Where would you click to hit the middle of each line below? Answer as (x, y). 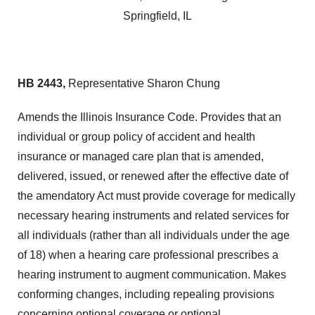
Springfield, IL (157, 16)
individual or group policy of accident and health (136, 137)
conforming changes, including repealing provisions (146, 294)
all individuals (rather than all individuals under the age (154, 235)
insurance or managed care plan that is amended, (141, 156)
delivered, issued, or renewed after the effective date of (153, 176)
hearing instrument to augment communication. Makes (152, 275)
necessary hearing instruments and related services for (153, 216)
